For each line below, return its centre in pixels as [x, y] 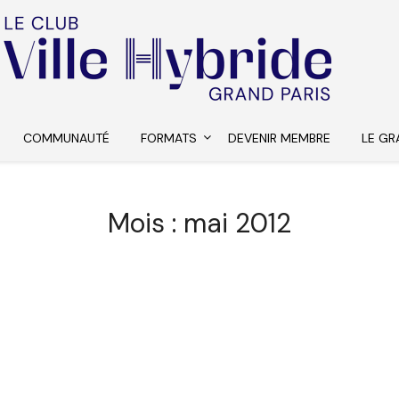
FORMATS [169, 138]
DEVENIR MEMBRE [280, 138]
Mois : [146, 223]
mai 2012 [237, 223]
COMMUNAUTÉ [67, 138]
